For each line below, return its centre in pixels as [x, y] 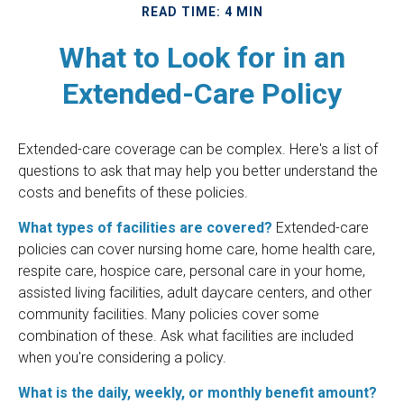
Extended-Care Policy [202, 94]
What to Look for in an [202, 58]
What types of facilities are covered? [145, 228]
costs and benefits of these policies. [133, 193]
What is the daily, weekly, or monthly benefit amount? [197, 393]
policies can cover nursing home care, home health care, [197, 250]
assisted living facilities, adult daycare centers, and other [195, 293]
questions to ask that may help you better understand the [198, 171]
